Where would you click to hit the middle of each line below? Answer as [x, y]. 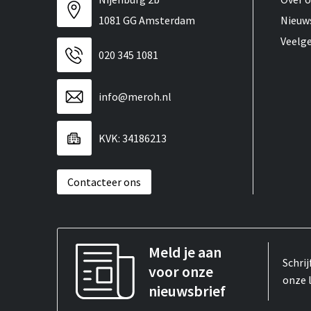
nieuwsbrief [187, 291]
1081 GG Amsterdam [146, 20]
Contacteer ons [104, 182]
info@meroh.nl [135, 97]
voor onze [180, 272]
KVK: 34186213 [132, 138]
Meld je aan [185, 252]
